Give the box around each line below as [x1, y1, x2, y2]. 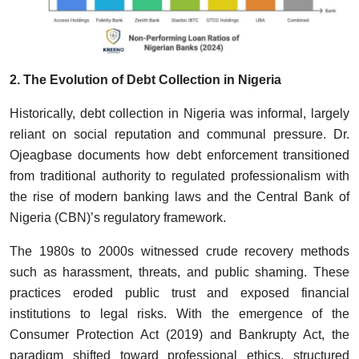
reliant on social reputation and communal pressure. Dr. [10, 127, 349, 141]
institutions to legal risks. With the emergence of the [10, 306, 349, 321]
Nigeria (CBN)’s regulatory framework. [10, 210, 226, 224]
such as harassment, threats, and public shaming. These [10, 264, 349, 279]
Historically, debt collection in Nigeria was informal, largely [10, 106, 349, 120]
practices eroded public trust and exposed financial [10, 285, 349, 300]
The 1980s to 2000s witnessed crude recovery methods [10, 244, 349, 258]
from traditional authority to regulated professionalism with [10, 168, 349, 183]
